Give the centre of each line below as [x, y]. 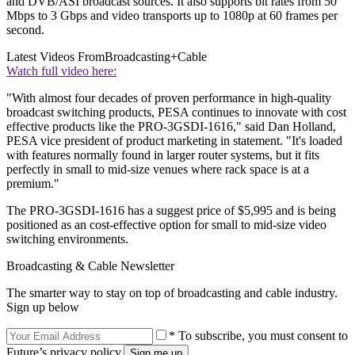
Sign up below [43, 307]
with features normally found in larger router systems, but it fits [163, 155]
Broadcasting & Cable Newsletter [90, 265]
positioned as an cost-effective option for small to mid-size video [166, 224]
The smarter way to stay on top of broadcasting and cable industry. [172, 292]
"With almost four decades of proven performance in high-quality [169, 97]
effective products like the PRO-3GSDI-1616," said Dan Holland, [171, 126]
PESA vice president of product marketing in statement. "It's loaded [174, 140]
